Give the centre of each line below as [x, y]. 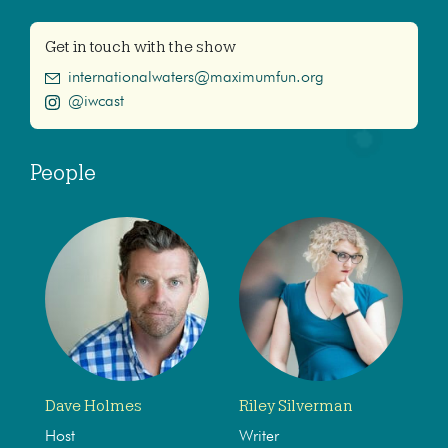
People [63, 172]
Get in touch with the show [140, 46]
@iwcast [95, 101]
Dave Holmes [93, 405]
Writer [259, 436]
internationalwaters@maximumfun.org [195, 77]
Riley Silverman [296, 405]
